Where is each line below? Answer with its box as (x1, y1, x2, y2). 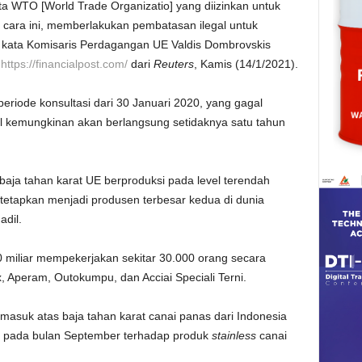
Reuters (153, 57, 194, 70)
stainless (211, 329, 256, 342)
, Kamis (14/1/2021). (193, 57, 298, 70)
